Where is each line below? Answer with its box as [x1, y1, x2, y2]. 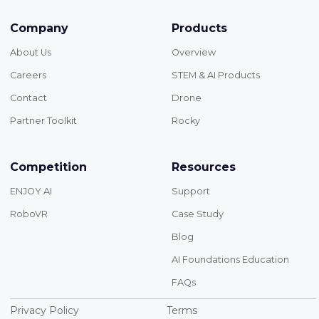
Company [10, 21, 69, 36]
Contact [10, 93, 48, 104]
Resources [171, 160, 236, 174]
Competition [10, 160, 88, 174]
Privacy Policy [10, 304, 80, 318]
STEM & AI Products [171, 70, 260, 81]
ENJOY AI [10, 186, 53, 197]
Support [171, 186, 210, 197]
